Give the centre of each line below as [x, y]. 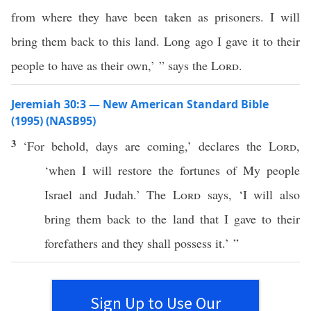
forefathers [71, 243]
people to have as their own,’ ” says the [111, 65]
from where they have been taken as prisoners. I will [155, 17]
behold [68, 146]
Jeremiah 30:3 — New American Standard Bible [140, 104]
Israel [58, 194]
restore [135, 170]
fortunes [200, 170]
